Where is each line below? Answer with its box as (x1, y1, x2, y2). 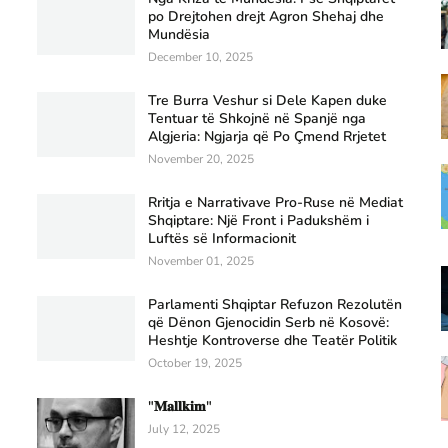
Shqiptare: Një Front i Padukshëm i (148, 210, 370, 230)
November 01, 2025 (148, 252, 255, 269)
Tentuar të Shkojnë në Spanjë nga (148, 108, 367, 128)
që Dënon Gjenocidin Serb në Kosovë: (148, 312, 390, 332)
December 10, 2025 (148, 48, 254, 65)
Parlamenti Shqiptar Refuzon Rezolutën (148, 294, 403, 314)
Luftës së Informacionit (148, 228, 297, 248)
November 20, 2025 (148, 150, 255, 167)
